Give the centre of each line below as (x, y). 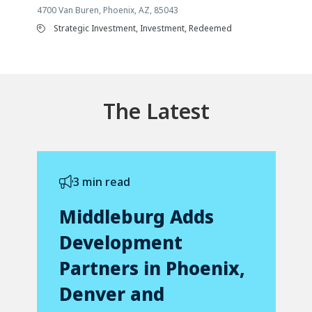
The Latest (156, 111)
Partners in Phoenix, (152, 268)
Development (120, 243)
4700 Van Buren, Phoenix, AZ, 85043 (107, 10)
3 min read (101, 182)
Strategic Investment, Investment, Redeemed (142, 29)
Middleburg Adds (136, 217)
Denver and (111, 294)
